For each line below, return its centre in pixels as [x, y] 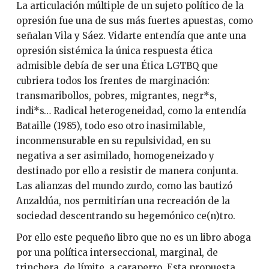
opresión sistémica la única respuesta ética [114, 51]
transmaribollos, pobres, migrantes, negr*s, [116, 96]
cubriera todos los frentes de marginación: [113, 81]
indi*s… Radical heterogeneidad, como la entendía [131, 111]
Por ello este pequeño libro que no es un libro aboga [133, 237]
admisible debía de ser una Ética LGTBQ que [117, 66]
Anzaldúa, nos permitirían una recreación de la [123, 201]
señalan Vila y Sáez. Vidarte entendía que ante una [131, 36]
